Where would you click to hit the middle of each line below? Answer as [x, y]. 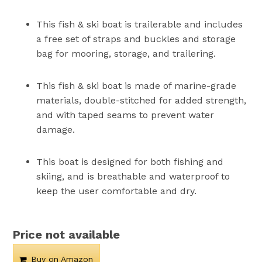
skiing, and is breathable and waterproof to [133, 176]
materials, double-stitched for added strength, [142, 100]
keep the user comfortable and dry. [117, 191]
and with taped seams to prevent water [125, 115]
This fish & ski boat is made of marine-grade [137, 85]
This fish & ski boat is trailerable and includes [140, 24]
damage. [56, 129]
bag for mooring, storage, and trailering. [126, 53]
